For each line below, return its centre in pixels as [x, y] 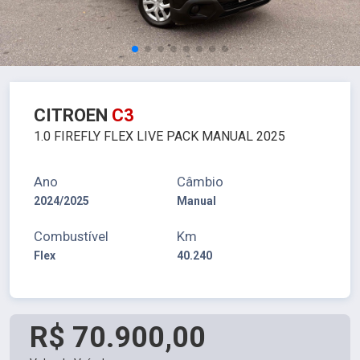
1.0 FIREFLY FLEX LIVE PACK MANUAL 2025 [160, 136]
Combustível [71, 236]
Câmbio [200, 182]
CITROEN [73, 115]
